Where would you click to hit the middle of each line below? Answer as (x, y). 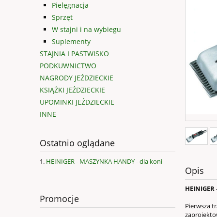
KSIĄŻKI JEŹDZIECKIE (72, 90)
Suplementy (71, 42)
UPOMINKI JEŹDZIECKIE (77, 102)
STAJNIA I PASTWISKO (74, 54)
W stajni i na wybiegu (86, 30)
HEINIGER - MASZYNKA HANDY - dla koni (104, 162)
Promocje (59, 199)
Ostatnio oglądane (77, 143)
